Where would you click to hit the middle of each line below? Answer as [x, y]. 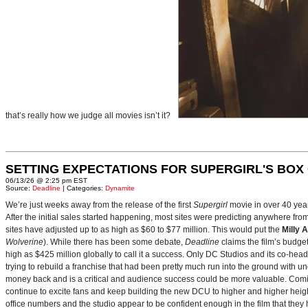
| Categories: [83, 188]
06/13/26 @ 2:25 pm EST [46, 180]
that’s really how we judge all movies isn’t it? [90, 115]
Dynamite [120, 188]
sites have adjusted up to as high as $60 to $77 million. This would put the [144, 230]
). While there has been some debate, [114, 242]
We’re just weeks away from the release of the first [99, 205]
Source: [19, 188]
